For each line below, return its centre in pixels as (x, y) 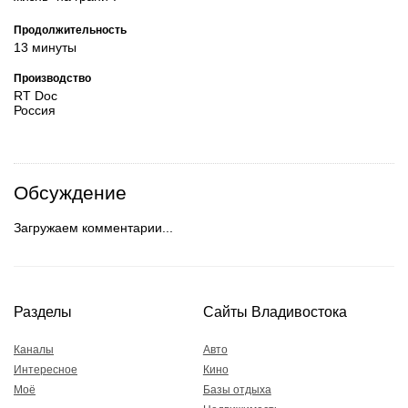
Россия (35, 111)
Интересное (46, 370)
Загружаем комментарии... (93, 227)
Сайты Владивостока (275, 311)
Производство (52, 78)
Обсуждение (70, 193)
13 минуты (45, 47)
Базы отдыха (237, 390)
